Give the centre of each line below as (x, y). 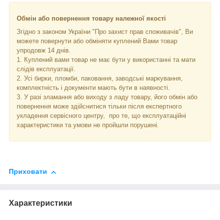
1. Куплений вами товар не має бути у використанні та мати (106, 60)
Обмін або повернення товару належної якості (91, 19)
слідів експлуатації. (46, 69)
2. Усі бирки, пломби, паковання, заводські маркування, (100, 79)
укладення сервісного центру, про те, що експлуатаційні (101, 116)
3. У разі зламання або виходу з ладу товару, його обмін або (107, 97)
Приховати (28, 172)
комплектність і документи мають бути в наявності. (93, 88)
